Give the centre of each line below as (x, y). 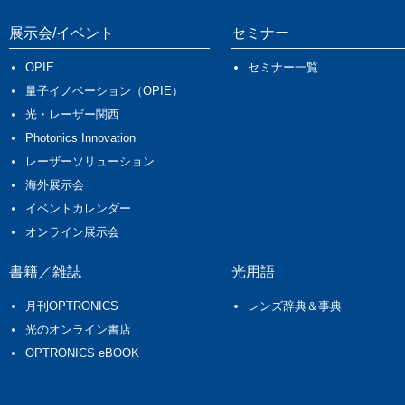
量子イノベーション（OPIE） (104, 90)
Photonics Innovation (80, 137)
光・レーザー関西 (72, 114)
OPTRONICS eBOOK (82, 353)
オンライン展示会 (72, 231)
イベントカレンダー (78, 208)
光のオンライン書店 (78, 329)
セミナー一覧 (283, 67)
